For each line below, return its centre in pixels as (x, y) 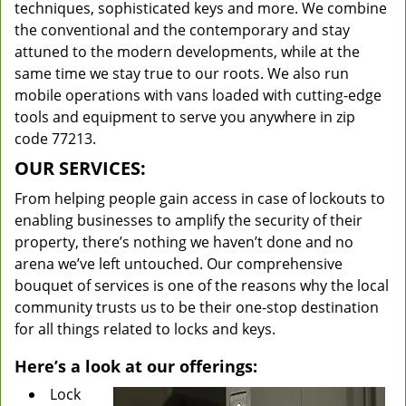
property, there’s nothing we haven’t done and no (184, 242)
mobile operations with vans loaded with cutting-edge (198, 95)
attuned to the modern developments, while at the (187, 52)
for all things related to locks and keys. (145, 329)
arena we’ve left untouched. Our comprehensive (179, 264)
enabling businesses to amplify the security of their (188, 220)
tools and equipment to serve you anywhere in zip (185, 117)
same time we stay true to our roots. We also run (182, 73)
